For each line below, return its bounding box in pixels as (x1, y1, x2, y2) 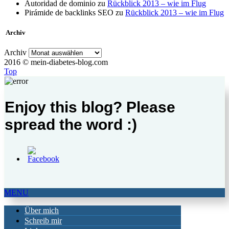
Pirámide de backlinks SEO (25, 8, 113, 17)
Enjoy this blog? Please (5, 98, 175, 116)
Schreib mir (25, 216, 62, 225)
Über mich (25, 205, 59, 215)
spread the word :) (5, 116, 137, 133)
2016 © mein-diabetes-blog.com (4, 58, 108, 67)
